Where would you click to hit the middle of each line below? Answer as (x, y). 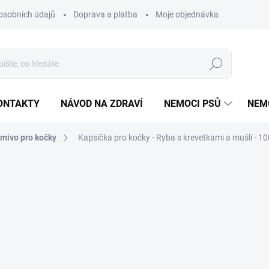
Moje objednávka (187, 14)
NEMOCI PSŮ (192, 104)
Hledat (216, 64)
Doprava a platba (105, 14)
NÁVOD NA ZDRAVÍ (102, 104)
